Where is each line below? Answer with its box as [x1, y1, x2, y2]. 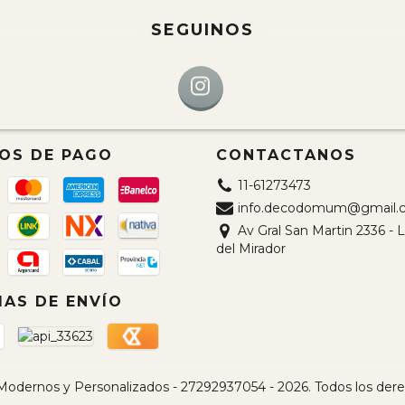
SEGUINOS [151, 20, 254, 41]
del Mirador [216, 240, 286, 258]
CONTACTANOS [216, 146, 356, 165]
